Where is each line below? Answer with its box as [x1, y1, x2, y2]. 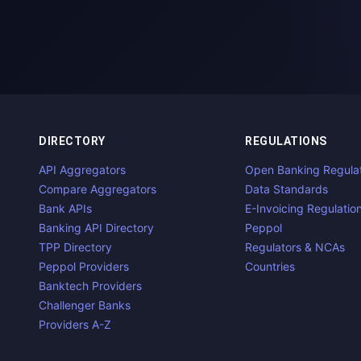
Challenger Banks [39, 298, 131, 312]
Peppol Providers [39, 259, 129, 273]
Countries [245, 259, 295, 273]
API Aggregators [39, 163, 126, 176]
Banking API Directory [39, 221, 154, 234]
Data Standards [245, 182, 328, 196]
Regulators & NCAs [245, 240, 345, 254]
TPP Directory [39, 240, 112, 254]
